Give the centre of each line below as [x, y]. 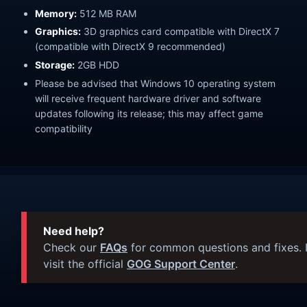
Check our [72, 248]
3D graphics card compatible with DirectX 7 [180, 32]
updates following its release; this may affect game [149, 114]
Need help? [74, 231]
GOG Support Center [181, 264]
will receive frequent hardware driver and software [148, 99]
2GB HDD [97, 65]
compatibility [64, 129]
